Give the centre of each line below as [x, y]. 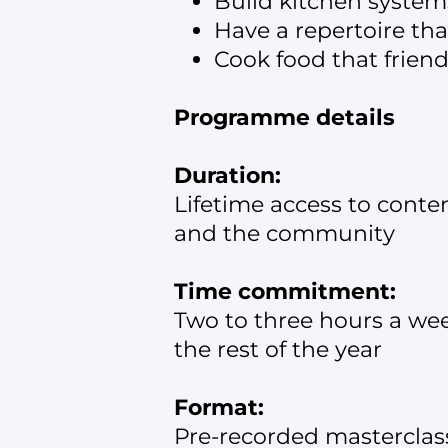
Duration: [227, 176]
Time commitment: [285, 292]
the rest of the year [278, 350]
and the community [284, 234]
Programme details [284, 118]
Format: [219, 408]
